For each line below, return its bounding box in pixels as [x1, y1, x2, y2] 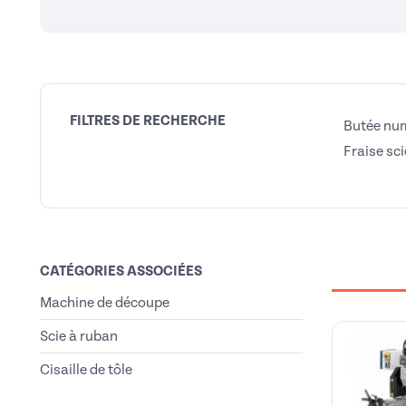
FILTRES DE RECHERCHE [70, 112, 226, 129]
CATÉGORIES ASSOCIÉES [40, 263, 202, 279]
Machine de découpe [40, 295, 169, 311]
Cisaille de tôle [40, 362, 132, 378]
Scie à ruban [40, 328, 118, 344]
